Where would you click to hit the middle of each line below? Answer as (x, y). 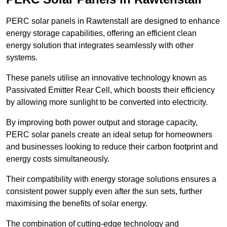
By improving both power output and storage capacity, (102, 123)
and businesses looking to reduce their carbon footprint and (112, 147)
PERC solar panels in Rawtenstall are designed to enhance (113, 21)
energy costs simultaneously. (58, 159)
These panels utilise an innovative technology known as (106, 78)
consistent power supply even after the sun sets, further (104, 192)
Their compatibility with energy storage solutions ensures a (111, 179)
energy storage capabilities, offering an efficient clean (101, 33)
